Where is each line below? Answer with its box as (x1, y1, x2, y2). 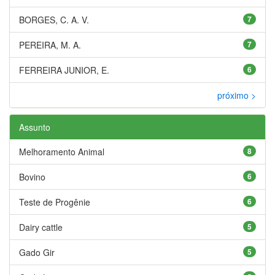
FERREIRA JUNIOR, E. (19, 63, 109, 76)
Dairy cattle (19, 220, 63, 233)
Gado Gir (19, 246, 55, 258)
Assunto (19, 120, 50, 133)
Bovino (19, 170, 45, 183)
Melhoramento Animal (19, 145, 104, 158)
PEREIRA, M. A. (19, 38, 81, 51)
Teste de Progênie (19, 195, 90, 208)
